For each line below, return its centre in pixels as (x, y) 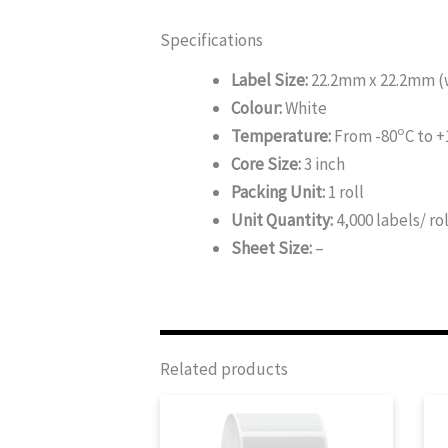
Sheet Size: (271, 247)
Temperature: (281, 135)
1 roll (344, 191)
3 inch (323, 163)
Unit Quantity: (282, 219)
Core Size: (266, 163)
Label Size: (269, 79)
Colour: (256, 107)
